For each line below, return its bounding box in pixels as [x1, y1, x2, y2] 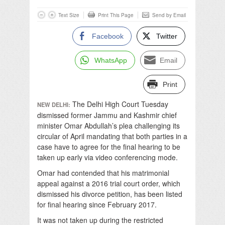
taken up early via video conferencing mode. [37, 152, 178, 162]
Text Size [58, 11, 79, 19]
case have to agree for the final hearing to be [37, 141, 180, 152]
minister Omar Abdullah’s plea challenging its [37, 120, 180, 131]
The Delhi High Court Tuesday [70, 98, 168, 109]
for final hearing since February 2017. [37, 199, 157, 209]
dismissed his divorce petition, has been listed [37, 188, 182, 199]
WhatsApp [94, 56, 127, 64]
